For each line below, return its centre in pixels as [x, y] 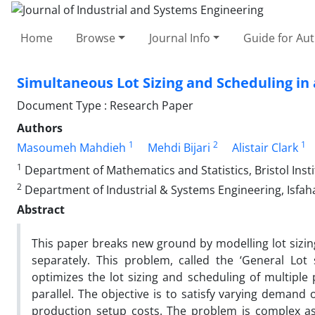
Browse [96, 38]
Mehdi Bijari [179, 147]
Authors [40, 128]
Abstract [41, 209]
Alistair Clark [265, 147]
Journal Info [179, 38]
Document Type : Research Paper [105, 105]
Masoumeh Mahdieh [71, 147]
